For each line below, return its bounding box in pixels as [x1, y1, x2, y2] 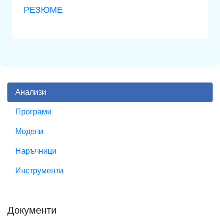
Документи [7, 205, 56, 216]
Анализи [15, 88, 46, 97]
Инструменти [15, 166, 63, 175]
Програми [15, 108, 52, 116]
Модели [15, 127, 43, 136]
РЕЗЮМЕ [24, 4, 63, 15]
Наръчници [15, 147, 56, 156]
